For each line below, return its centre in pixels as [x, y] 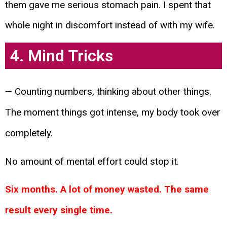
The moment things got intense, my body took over [113, 112]
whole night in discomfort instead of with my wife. [110, 25]
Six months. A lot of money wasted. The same [107, 190]
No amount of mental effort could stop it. [92, 161]
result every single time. [59, 210]
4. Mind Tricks [62, 56]
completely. [30, 133]
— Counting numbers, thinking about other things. [108, 92]
